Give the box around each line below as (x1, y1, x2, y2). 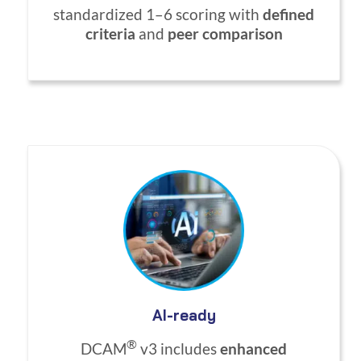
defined (263, 6, 314, 24)
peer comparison (167, 25, 283, 44)
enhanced (220, 339, 287, 358)
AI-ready (151, 305, 216, 325)
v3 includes (137, 339, 220, 358)
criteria (85, 25, 135, 44)
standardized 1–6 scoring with (53, 6, 263, 24)
